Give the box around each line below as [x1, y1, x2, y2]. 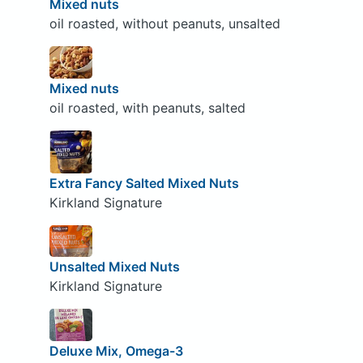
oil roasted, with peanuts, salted [49, 99, 246, 116]
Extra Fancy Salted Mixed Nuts [49, 174, 239, 191]
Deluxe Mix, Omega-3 [49, 342, 183, 359]
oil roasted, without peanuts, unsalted [49, 15, 280, 32]
